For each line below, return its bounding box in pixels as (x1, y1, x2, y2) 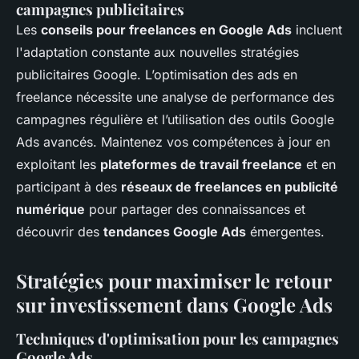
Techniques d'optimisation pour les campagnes (16, 329, 339, 349)
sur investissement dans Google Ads (16, 292, 333, 318)
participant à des (16, 179, 121, 196)
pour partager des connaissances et (85, 201, 305, 218)
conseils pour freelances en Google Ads (41, 22, 292, 38)
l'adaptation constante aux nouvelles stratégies (16, 44, 299, 61)
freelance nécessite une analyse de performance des (16, 89, 334, 106)
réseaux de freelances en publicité (121, 179, 338, 196)
